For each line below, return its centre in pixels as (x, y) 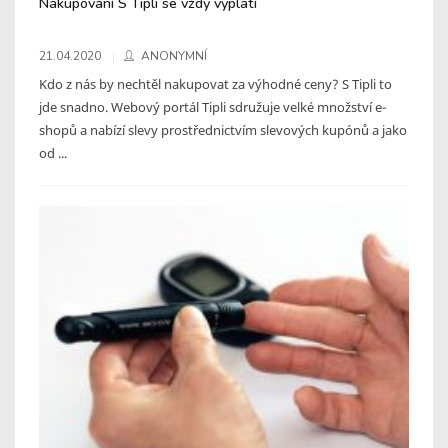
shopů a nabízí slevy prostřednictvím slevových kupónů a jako (223, 129)
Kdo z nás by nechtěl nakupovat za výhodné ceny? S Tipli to (215, 83)
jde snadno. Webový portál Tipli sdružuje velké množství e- (212, 106)
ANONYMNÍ (174, 55)
